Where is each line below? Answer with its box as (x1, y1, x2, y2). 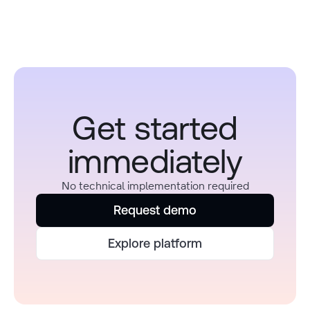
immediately (67, 142, 243, 181)
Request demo (113, 203, 197, 218)
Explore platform (108, 236, 202, 251)
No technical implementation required (61, 179, 249, 193)
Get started (72, 109, 238, 147)
